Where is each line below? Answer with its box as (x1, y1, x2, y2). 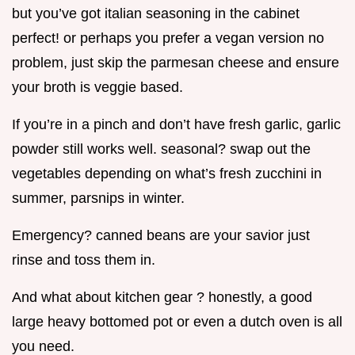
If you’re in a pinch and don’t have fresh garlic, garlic (12, 116, 341, 133)
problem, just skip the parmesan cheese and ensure (12, 55, 339, 71)
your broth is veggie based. (12, 79, 183, 96)
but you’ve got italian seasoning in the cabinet (12, 6, 300, 22)
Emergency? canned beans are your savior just (12, 227, 310, 244)
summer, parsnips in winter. (12, 190, 185, 207)
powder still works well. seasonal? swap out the (12, 141, 311, 158)
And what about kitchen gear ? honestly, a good (12, 289, 312, 306)
